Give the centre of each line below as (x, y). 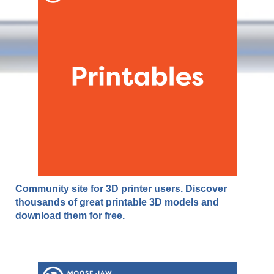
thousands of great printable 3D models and (117, 202)
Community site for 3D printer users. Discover (121, 189)
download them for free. (70, 216)
